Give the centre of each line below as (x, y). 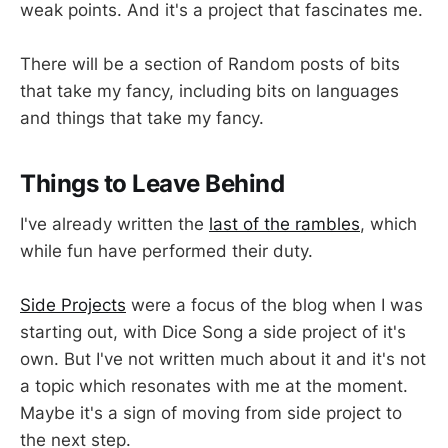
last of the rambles (284, 223)
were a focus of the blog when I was (274, 304)
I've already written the (114, 223)
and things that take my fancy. (142, 118)
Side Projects (73, 304)
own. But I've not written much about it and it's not (223, 358)
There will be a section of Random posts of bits (210, 64)
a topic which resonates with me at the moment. (214, 385)
